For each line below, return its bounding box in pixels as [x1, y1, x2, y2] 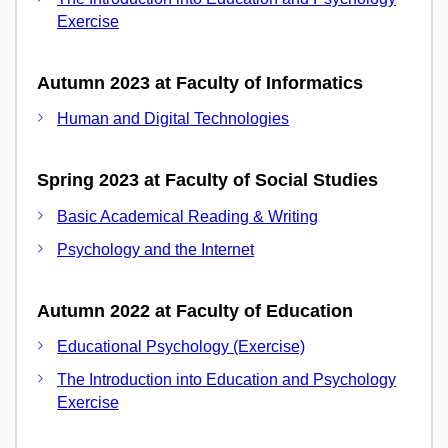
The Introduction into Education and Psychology [57, 371, 396, 388]
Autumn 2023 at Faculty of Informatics [37, 72, 363, 93]
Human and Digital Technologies [57, 110, 289, 127]
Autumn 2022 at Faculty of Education [37, 300, 353, 321]
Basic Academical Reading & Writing [57, 207, 318, 225]
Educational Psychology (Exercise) [57, 338, 305, 355]
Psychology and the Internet [57, 240, 254, 258]
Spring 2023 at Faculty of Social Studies [37, 170, 378, 190]
